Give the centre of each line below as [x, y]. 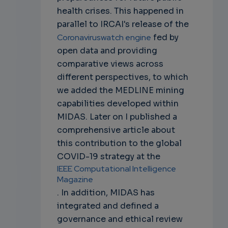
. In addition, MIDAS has [106, 192]
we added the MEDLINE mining [120, 90]
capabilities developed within [118, 103]
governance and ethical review [120, 219]
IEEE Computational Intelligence [116, 168]
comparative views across [110, 64]
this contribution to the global [119, 143]
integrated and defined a [108, 206]
